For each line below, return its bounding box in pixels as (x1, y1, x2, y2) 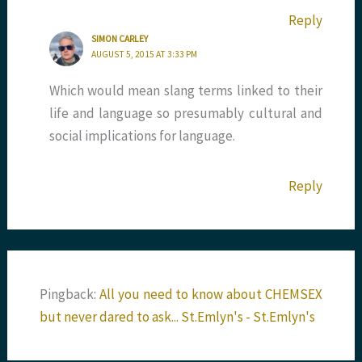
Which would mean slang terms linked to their (48, 82, 322, 100)
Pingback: (40, 284, 99, 303)
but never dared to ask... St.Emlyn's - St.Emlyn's (40, 307, 316, 326)
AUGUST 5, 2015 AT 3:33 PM (91, 48, 198, 61)
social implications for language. (48, 127, 235, 145)
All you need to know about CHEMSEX (99, 284, 322, 303)
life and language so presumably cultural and (48, 104, 322, 123)
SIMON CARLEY (91, 33, 149, 45)
